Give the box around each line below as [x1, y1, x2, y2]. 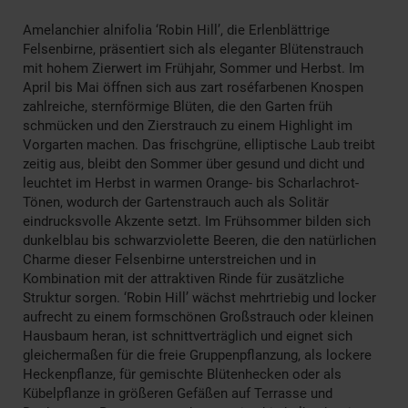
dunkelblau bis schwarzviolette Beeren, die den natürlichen [23, 231, 376, 249]
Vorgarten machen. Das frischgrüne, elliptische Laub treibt [23, 136, 375, 153]
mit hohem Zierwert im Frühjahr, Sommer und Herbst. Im [23, 59, 364, 76]
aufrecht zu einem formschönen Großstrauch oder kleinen [23, 308, 373, 325]
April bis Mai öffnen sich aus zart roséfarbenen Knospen [23, 78, 363, 96]
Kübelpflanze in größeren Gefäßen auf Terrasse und [23, 384, 332, 402]
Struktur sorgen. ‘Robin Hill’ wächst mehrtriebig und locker [23, 289, 376, 306]
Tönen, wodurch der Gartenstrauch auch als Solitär [23, 193, 329, 210]
